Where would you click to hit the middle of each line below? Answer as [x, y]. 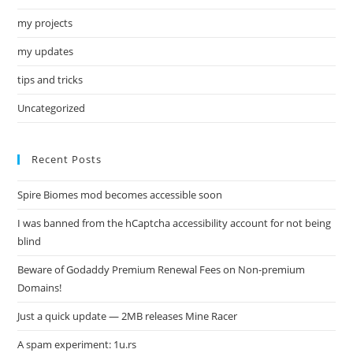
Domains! [40, 288]
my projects [45, 23]
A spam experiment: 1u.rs [77, 344]
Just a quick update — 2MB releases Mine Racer [128, 316]
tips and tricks [50, 80]
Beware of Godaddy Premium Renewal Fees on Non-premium [162, 269]
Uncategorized [52, 108]
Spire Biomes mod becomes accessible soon [120, 195]
